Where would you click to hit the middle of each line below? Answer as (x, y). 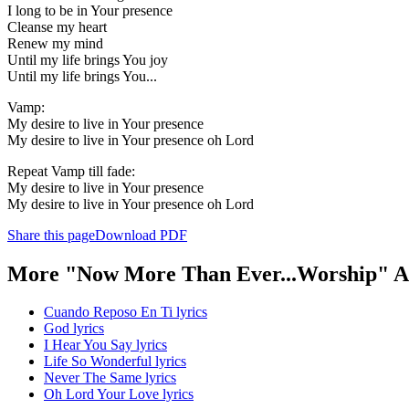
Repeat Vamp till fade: (71, 171)
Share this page (51, 235)
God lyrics (74, 329)
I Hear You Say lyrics (105, 345)
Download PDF (141, 235)
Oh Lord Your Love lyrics (119, 394)
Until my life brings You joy (88, 59)
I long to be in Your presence (90, 10)
